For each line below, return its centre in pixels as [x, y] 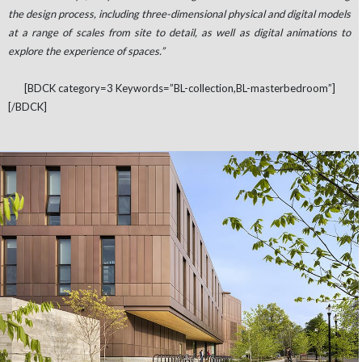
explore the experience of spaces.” [86, 51]
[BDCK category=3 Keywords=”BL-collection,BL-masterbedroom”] [179, 88]
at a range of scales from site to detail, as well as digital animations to [179, 32]
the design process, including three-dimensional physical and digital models [179, 13]
